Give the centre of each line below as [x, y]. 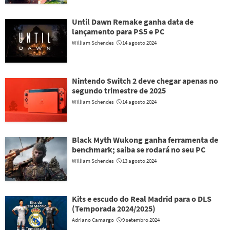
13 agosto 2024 [139, 161]
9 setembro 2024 [141, 220]
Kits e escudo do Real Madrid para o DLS [142, 199]
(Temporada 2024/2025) [114, 208]
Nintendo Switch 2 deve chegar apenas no [145, 81]
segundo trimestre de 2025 [119, 90]
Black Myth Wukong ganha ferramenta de [145, 140]
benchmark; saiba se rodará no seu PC [139, 149]
